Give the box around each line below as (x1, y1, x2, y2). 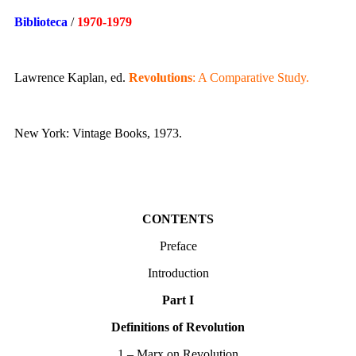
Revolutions (129, 71, 192, 85)
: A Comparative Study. (192, 71, 309, 85)
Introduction (147, 266, 209, 281)
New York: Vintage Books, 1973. (14, 126, 182, 141)
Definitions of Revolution (111, 320, 245, 335)
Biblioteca (14, 15, 68, 29)
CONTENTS (142, 212, 214, 226)
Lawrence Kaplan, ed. (14, 71, 129, 85)
